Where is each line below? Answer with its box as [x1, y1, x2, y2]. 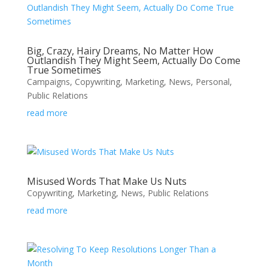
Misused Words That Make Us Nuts [26, 175, 187, 188]
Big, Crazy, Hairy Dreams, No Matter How [26, 44, 213, 57]
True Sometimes [26, 63, 101, 77]
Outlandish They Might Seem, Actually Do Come [26, 54, 240, 67]
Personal [195, 76, 230, 87]
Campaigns [26, 76, 70, 87]
